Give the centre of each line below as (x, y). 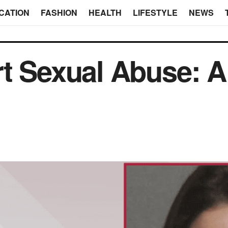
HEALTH (105, 12)
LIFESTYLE (155, 12)
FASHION (59, 12)
